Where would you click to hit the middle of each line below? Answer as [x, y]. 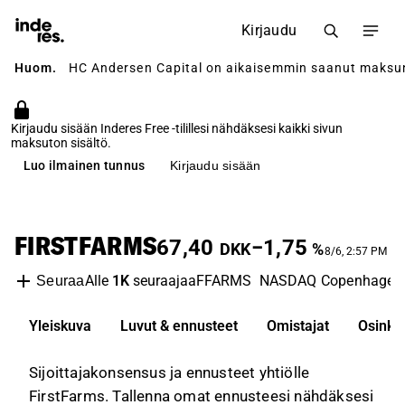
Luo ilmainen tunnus [85, 165]
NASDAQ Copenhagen [331, 281]
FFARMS [224, 281]
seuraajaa [162, 281]
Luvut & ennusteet [179, 326]
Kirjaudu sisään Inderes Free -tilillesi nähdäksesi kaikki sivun [177, 128]
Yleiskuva [60, 326]
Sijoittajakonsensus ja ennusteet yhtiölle [170, 372]
